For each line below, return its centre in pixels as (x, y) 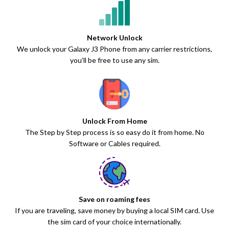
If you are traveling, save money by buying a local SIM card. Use (114, 211)
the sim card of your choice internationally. (114, 222)
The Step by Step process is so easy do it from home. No (114, 132)
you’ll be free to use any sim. (114, 60)
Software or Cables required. (114, 144)
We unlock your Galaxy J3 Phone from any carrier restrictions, (114, 49)
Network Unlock (114, 38)
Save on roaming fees (114, 199)
